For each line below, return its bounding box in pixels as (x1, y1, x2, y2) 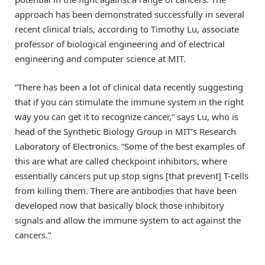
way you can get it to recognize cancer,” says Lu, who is (15, 111, 238, 123)
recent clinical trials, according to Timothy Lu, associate (15, 23, 239, 35)
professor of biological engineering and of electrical (15, 38, 225, 50)
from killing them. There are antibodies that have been (15, 185, 237, 197)
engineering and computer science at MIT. (15, 53, 186, 65)
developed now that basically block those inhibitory (15, 199, 224, 212)
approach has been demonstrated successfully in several (15, 8, 244, 21)
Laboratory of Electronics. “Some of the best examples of (15, 140, 245, 153)
